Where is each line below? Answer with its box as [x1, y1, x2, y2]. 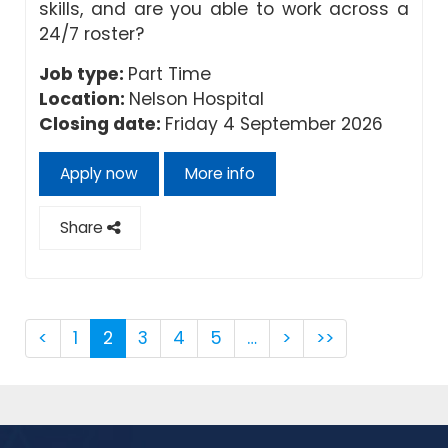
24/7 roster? [39, 21, 144, 46]
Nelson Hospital [129, 86, 264, 111]
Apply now [60, 162, 138, 184]
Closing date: [39, 111, 165, 136]
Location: [39, 86, 129, 111]
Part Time [128, 61, 211, 86]
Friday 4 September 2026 [165, 111, 383, 136]
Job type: [39, 61, 128, 86]
